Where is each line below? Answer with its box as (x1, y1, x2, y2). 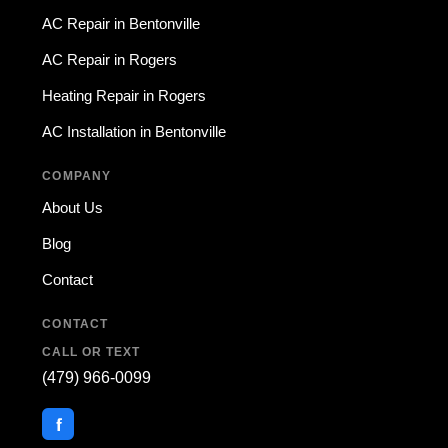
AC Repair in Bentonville (42, 15, 201, 32)
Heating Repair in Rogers (42, 87, 207, 104)
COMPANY (42, 169, 111, 183)
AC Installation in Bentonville (42, 123, 227, 140)
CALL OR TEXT (42, 345, 140, 359)
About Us (42, 199, 104, 216)
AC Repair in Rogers (42, 51, 178, 68)
